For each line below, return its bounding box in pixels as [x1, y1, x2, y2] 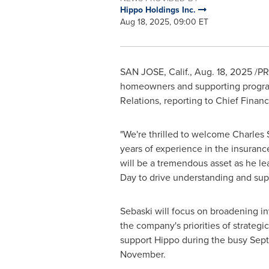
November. [119, 247, 166, 261]
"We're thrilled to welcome [119, 127, 232, 141]
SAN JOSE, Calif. [119, 65, 190, 79]
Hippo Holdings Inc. [119, 4, 198, 16]
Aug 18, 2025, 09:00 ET [119, 16, 208, 28]
